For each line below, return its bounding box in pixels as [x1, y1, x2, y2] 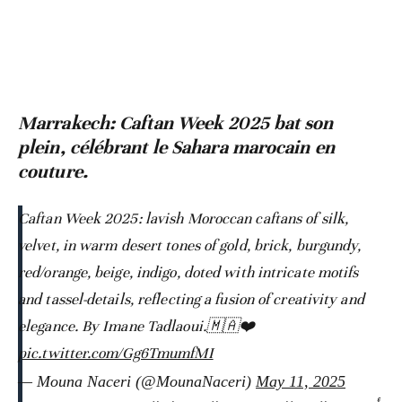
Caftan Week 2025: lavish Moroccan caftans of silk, [18, 209, 349, 229]
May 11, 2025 [256, 372, 345, 391]
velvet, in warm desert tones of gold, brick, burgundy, [18, 236, 362, 256]
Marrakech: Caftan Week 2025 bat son [18, 111, 334, 135]
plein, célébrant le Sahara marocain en [18, 135, 335, 160]
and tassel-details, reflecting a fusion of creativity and [18, 290, 364, 310]
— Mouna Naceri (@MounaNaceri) [18, 372, 256, 391]
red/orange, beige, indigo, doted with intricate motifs [18, 263, 359, 283]
